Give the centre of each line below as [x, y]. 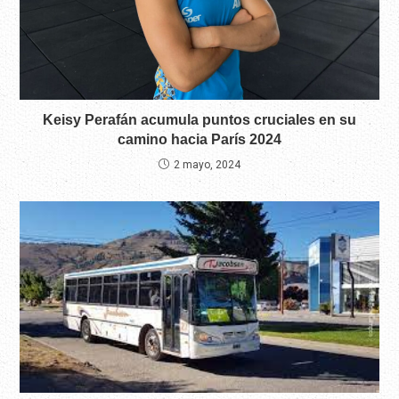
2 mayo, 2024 [207, 165]
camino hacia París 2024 [199, 140]
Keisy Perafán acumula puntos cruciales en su [199, 120]
